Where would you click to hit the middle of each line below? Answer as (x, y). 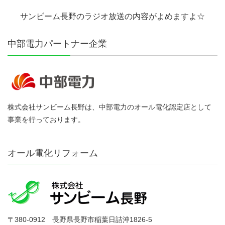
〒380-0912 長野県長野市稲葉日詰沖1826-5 (80, 219)
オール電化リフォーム (53, 153)
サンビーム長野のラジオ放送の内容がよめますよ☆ (113, 16)
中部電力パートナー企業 (57, 43)
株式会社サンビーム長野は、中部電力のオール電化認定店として (109, 107)
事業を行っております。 (46, 120)
